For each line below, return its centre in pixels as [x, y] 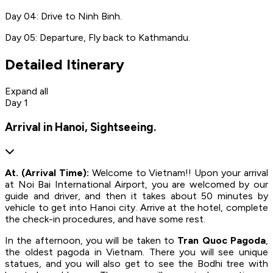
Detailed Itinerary [65, 65]
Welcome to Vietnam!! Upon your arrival [180, 172]
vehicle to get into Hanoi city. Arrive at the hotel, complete [136, 207]
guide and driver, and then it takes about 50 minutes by [136, 196]
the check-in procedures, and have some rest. [106, 219]
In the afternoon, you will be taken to [91, 240]
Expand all [27, 91]
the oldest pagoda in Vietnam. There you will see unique [136, 252]
